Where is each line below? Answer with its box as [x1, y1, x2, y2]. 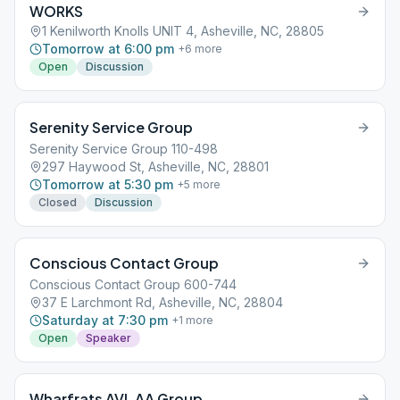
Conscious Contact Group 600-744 [29, 277, 237, 292]
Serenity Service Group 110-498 [29, 141, 218, 156]
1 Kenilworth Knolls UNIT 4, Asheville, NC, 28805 [42, 23, 324, 38]
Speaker [86, 331, 131, 345]
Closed [38, 196, 77, 209]
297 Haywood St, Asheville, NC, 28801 [42, 159, 269, 174]
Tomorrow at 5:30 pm [42, 177, 173, 192]
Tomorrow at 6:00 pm [42, 41, 174, 56]
